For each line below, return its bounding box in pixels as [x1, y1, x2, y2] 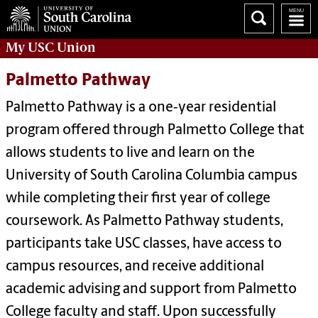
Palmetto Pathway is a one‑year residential [6, 101, 276, 116]
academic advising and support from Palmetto [6, 283, 297, 297]
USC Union [28, 39, 96, 55]
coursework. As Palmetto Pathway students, [6, 214, 283, 229]
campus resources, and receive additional [6, 260, 264, 275]
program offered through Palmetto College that [6, 124, 305, 138]
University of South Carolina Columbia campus [6, 169, 297, 184]
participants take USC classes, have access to [6, 237, 282, 252]
